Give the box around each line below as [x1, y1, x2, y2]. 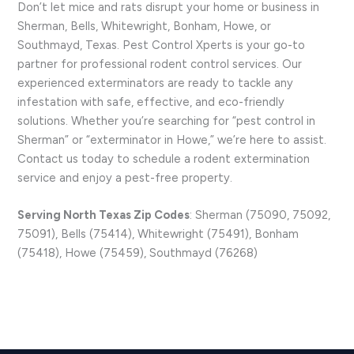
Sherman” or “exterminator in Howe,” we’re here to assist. [17, 132, 327, 147]
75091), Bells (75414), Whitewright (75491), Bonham [17, 227, 299, 242]
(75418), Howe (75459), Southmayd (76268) [17, 246, 258, 261]
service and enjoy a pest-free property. [17, 170, 233, 185]
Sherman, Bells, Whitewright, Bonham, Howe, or [17, 18, 272, 33]
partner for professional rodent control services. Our [17, 56, 303, 71]
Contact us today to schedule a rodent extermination [17, 151, 311, 166]
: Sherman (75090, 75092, [190, 208, 331, 223]
